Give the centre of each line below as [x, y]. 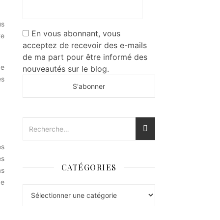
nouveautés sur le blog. [66, 69]
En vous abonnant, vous [75, 34]
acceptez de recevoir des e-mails [85, 45]
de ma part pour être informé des [85, 57]
